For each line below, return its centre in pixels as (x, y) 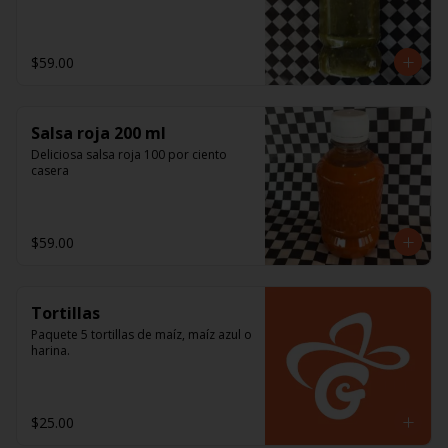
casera (50, 170)
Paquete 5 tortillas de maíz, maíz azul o (141, 334)
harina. (50, 350)
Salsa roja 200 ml (98, 133)
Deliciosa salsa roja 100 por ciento (129, 154)
